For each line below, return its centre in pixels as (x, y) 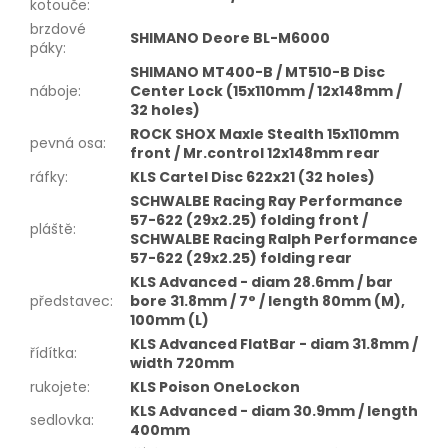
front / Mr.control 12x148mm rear (255, 152)
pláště (51, 228)
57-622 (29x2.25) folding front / (249, 219)
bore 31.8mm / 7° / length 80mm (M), (267, 300)
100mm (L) (169, 319)
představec (70, 300)
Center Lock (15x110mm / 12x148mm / (266, 90)
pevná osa (66, 142)
